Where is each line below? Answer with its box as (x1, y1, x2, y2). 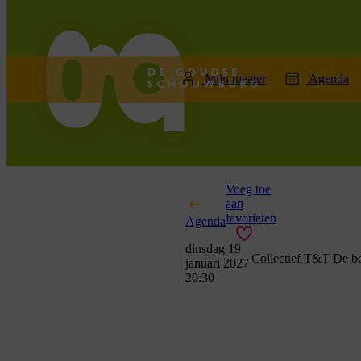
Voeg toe (226, 182, 271, 196)
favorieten (226, 211, 276, 225)
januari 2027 (185, 256, 249, 271)
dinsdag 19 (185, 242, 241, 256)
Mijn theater (201, 71, 267, 85)
